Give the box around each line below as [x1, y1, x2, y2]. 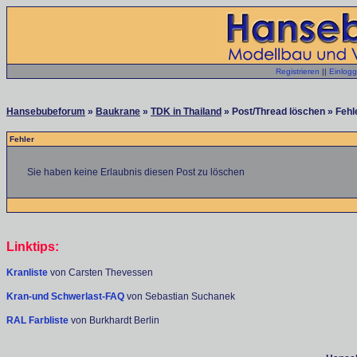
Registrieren [276, 67, 320, 76]
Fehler [10, 135, 34, 143]
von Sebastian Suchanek [127, 291, 235, 302]
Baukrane [96, 106, 140, 117]
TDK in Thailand [151, 106, 222, 117]
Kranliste [6, 267, 48, 278]
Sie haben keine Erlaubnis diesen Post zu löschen [27, 167, 245, 178]
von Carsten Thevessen [48, 267, 153, 278]
